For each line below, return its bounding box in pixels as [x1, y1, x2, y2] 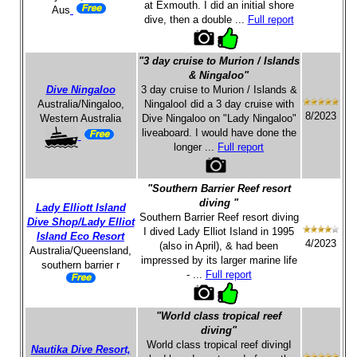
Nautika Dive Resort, [30, 343, 131, 355]
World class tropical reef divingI [146, 339, 292, 351]
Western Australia [40, 112, 121, 124]
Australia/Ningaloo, [37, 98, 124, 110]
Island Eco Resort [37, 230, 124, 242]
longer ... [174, 141, 218, 153]
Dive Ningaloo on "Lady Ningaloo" [141, 112, 296, 124]
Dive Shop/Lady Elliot [26, 216, 135, 228]
